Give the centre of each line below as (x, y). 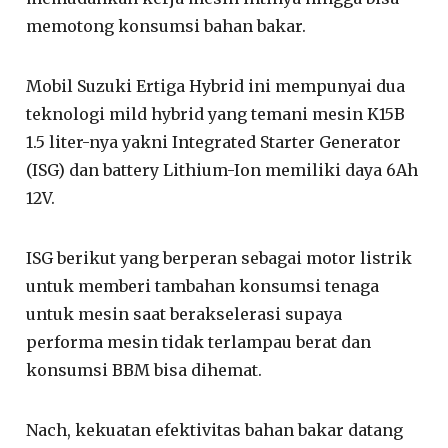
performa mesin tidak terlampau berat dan (199, 341)
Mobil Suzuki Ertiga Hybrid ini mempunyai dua (216, 85)
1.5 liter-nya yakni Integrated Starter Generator (214, 141)
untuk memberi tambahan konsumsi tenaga (203, 285)
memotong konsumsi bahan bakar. (166, 25)
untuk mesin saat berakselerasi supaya (184, 313)
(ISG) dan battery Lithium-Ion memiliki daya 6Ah (222, 169)
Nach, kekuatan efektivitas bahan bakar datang (215, 429)
